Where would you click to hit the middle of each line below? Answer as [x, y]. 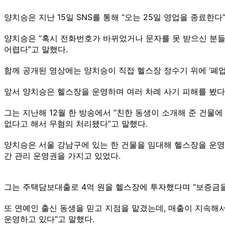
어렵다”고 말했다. [36, 49]
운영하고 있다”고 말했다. [49, 219]
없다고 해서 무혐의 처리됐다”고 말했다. [76, 123]
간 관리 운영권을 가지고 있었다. [62, 155]
